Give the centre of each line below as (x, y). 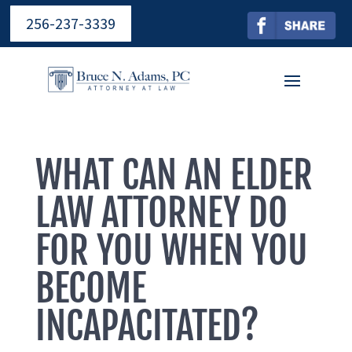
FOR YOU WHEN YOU (171, 251)
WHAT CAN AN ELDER (174, 175)
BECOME (90, 288)
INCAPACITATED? (147, 326)
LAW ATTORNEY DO (161, 213)
